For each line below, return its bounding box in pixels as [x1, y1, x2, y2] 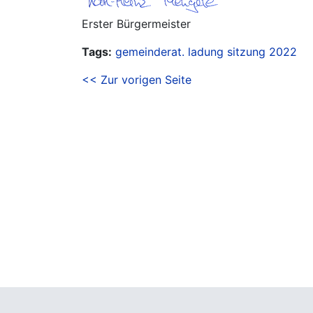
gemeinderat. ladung [115, 45, 224, 59]
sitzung [227, 45, 265, 59]
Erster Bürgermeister [82, 17, 191, 31]
